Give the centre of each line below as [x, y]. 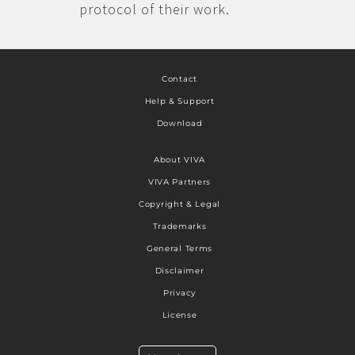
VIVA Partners [179, 182]
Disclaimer [179, 271]
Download [179, 123]
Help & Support [179, 101]
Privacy [179, 293]
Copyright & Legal [179, 204]
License [179, 315]
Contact [179, 79]
